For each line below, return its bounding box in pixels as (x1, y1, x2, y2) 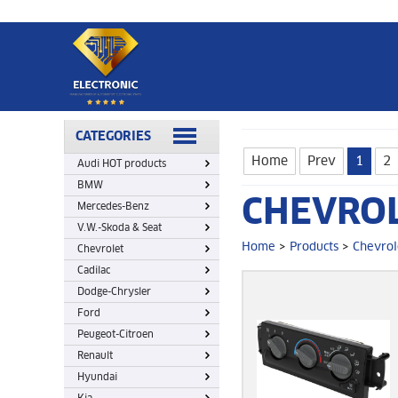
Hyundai (77, 370, 117, 383)
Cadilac (77, 264, 110, 276)
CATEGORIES (76, 129, 151, 144)
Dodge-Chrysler (77, 285, 151, 298)
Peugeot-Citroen (77, 328, 154, 340)
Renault (77, 349, 113, 362)
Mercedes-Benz (77, 200, 149, 212)
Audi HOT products (77, 157, 166, 170)
